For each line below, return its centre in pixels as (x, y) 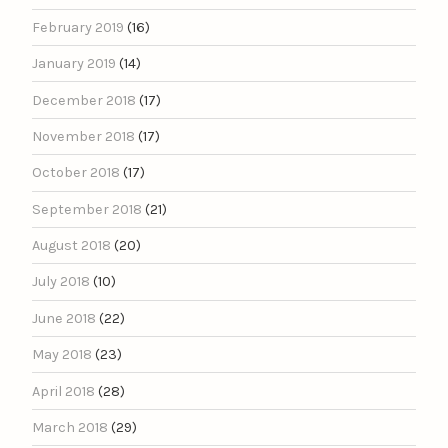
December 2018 (84, 100)
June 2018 (64, 318)
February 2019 (78, 27)
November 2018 (83, 136)
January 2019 (74, 64)
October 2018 (76, 173)
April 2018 (63, 391)
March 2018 (70, 427)
